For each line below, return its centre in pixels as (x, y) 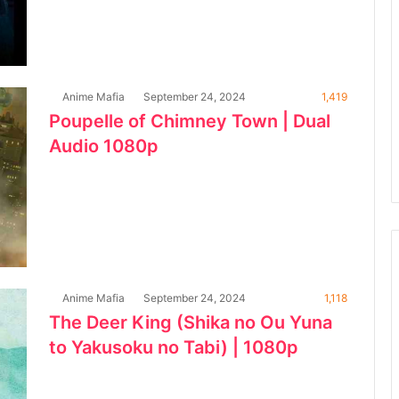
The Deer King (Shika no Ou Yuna (191, 323)
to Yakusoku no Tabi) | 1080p (174, 348)
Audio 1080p (104, 146)
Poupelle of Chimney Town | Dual (190, 121)
